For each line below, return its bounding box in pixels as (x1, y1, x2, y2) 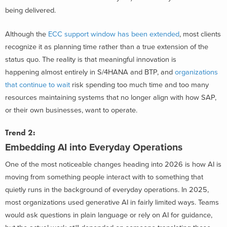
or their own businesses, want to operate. (5, 106, 137, 115)
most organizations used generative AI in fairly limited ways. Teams (5, 198, 219, 207)
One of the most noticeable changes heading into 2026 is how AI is (5, 160, 221, 169)
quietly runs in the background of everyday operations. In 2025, (5, 185, 209, 194)
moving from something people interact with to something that (5, 173, 203, 181)
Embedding (5, 141, 55, 154)
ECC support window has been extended (48, 30, 179, 39)
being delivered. (5, 6, 56, 15)
